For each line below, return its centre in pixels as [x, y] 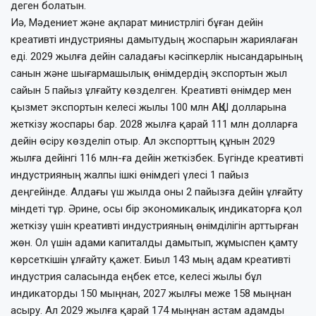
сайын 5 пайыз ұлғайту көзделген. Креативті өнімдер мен [151, 90]
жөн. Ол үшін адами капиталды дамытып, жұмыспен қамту [154, 242]
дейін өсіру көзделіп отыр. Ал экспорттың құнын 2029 [143, 141]
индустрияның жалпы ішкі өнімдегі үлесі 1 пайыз [130, 175]
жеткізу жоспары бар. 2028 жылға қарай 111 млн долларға [154, 124]
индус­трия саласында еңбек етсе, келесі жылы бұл [136, 276]
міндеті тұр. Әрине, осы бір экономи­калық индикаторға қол [156, 208]
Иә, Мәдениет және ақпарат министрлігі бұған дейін [137, 22]
